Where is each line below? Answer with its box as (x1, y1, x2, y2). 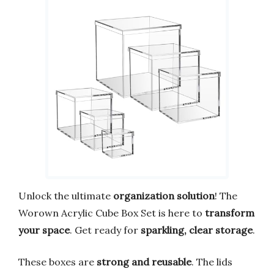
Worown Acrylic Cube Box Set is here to (18, 206, 205, 219)
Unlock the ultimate (18, 189, 113, 202)
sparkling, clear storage (141, 223, 253, 236)
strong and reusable (97, 255, 191, 268)
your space (18, 223, 70, 236)
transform (205, 206, 254, 219)
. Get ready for (70, 223, 141, 236)
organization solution (113, 189, 215, 202)
